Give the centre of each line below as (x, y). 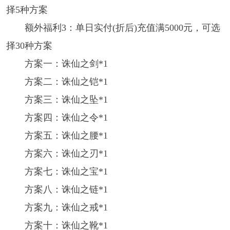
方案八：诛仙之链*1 (66, 190)
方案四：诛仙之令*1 (66, 118)
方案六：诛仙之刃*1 (66, 154)
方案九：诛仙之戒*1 (66, 208)
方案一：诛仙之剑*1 (66, 64)
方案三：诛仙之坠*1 (66, 100)
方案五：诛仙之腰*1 (66, 136)
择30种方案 (29, 46)
